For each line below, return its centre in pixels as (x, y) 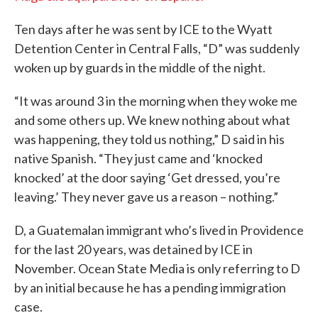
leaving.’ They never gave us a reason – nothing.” (146, 197)
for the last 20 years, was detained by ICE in (133, 249)
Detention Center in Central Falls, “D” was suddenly (157, 48)
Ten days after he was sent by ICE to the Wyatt (143, 29)
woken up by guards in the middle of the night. (140, 67)
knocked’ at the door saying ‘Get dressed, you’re (147, 177)
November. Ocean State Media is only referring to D (157, 268)
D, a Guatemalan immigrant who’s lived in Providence (159, 230)
